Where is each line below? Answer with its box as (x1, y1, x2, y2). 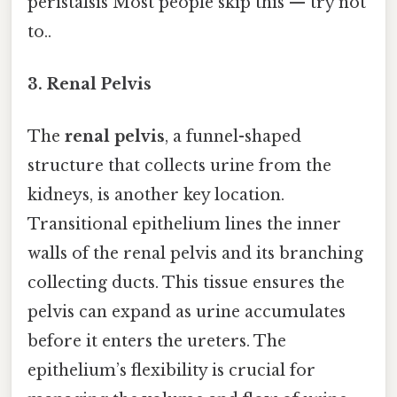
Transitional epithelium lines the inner (27, 214, 341, 235)
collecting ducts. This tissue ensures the (27, 273, 345, 293)
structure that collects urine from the (27, 156, 331, 176)
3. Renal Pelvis (27, 74, 152, 94)
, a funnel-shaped (165, 127, 301, 147)
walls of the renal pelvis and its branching (27, 244, 363, 264)
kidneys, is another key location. (27, 185, 284, 206)
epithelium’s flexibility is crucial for (27, 361, 315, 381)
